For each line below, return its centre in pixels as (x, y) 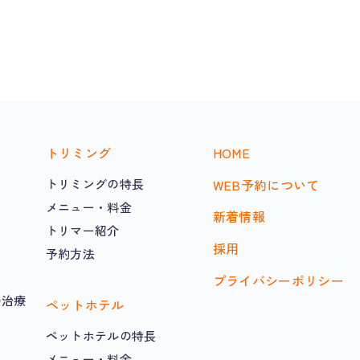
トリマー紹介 (82, 230)
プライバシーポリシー (278, 280)
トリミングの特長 (95, 183)
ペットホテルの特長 (101, 335)
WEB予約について (266, 184)
